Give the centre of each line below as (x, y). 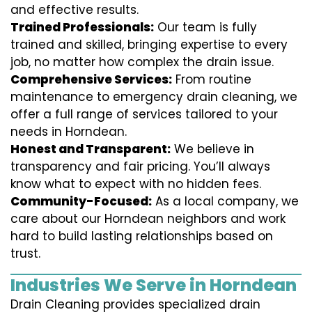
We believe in (212, 149)
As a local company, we (225, 202)
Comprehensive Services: (91, 80)
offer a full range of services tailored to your (144, 115)
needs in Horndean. (69, 132)
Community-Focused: (81, 202)
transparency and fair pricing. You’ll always (140, 167)
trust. (25, 254)
